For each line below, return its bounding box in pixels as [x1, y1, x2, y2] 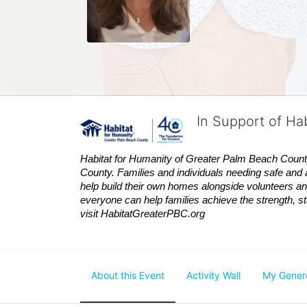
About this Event [91, 269, 164, 282]
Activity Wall [186, 269, 241, 282]
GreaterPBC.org [132, 208, 205, 219]
